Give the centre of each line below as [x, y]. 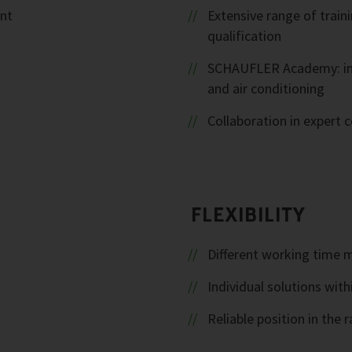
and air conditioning [266, 88]
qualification [244, 36]
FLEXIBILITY [249, 214]
